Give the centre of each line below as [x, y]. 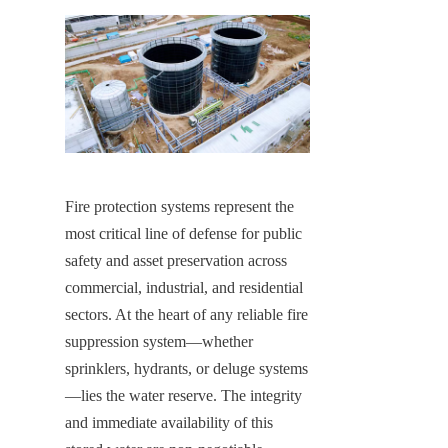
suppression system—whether [159, 341]
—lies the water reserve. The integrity [183, 395]
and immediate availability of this [169, 422]
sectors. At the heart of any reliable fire [186, 314]
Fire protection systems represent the [179, 206]
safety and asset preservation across [176, 260]
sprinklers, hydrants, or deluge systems [186, 368]
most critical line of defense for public [183, 233]
